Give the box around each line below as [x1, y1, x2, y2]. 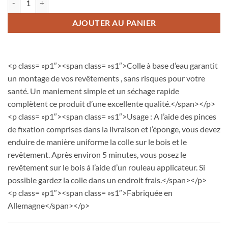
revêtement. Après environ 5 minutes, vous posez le [8, 149, 186, 159]
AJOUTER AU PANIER [72, 18, 156, 27]
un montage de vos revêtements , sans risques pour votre [8, 73, 205, 83]
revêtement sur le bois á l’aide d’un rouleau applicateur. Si [8, 162, 205, 172]
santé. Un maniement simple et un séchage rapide [8, 85, 179, 96]
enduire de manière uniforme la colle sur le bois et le [8, 136, 187, 147]
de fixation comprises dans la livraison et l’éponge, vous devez [8, 124, 220, 134]
